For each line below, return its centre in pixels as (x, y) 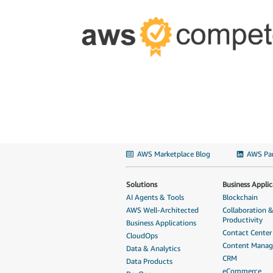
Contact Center (247, 233)
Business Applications (161, 223)
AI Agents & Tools (155, 197)
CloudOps (142, 236)
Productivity (243, 220)
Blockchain (240, 197)
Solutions (142, 185)
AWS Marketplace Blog (173, 154)
